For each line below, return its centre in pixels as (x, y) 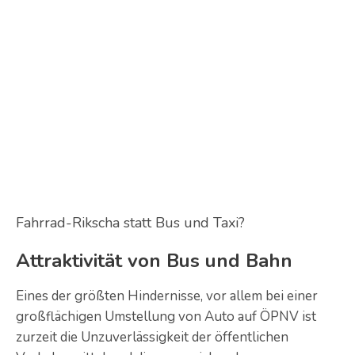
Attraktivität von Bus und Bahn (154, 260)
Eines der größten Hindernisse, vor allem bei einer (167, 296)
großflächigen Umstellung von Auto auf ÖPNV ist (166, 316)
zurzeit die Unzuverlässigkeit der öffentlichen (152, 337)
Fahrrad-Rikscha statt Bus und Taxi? (130, 222)
